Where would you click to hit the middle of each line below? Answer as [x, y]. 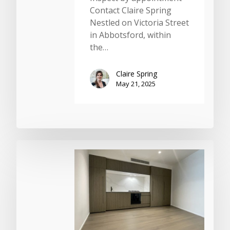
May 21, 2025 [136, 84]
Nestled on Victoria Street [139, 23]
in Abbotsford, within [130, 35]
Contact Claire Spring [131, 10]
